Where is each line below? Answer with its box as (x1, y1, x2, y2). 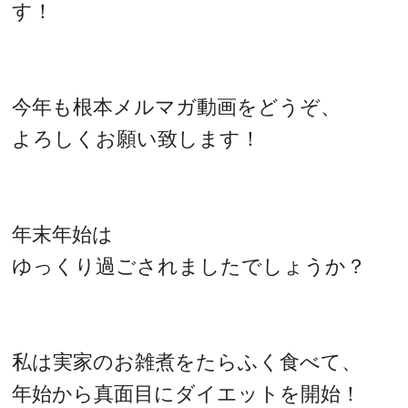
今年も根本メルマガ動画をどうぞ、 (12, 95, 342, 118)
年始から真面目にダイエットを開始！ (12, 382, 362, 405)
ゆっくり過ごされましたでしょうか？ (12, 254, 367, 278)
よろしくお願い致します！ (12, 127, 261, 150)
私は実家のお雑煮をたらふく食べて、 (12, 350, 362, 373)
